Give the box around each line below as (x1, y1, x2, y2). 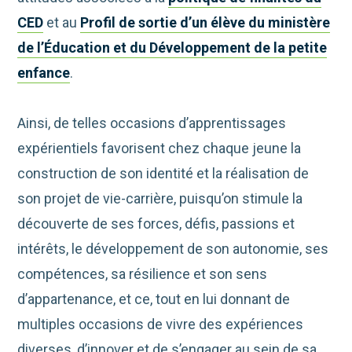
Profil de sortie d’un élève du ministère (80, 14, 331, 31)
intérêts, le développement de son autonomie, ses (17, 240, 329, 258)
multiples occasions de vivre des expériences (17, 316, 304, 333)
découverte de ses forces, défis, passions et (17, 215, 295, 233)
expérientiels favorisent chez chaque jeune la (17, 140, 302, 157)
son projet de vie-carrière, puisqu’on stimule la (17, 190, 303, 207)
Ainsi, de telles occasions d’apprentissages (17, 115, 287, 132)
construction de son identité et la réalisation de (17, 165, 310, 182)
